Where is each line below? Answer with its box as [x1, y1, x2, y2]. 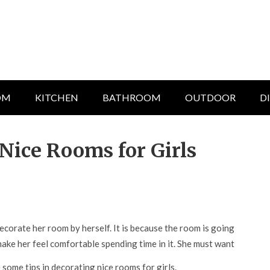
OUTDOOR [185, 92, 236, 103]
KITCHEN [35, 92, 78, 103]
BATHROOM [102, 92, 161, 103]
